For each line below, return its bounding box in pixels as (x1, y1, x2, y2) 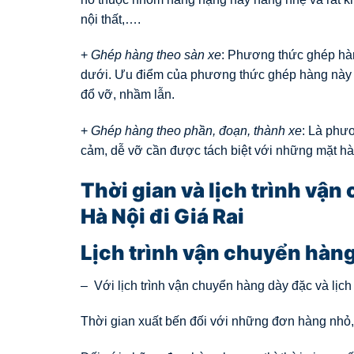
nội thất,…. (81, 12, 141, 26)
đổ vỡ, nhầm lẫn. (81, 88, 175, 102)
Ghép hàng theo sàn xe (91, 48, 221, 62)
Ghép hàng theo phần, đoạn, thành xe (91, 124, 302, 138)
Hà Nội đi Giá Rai (81, 204, 244, 228)
